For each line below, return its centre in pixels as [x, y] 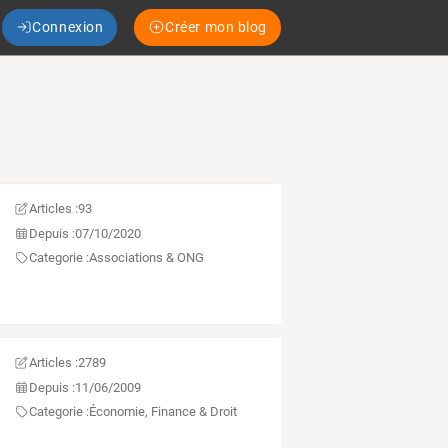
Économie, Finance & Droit [162, 412]
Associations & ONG [146, 258]
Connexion [68, 26]
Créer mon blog [216, 26]
